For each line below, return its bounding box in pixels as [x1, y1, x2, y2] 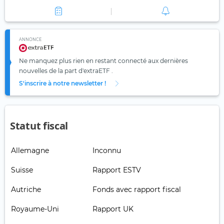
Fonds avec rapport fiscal [92, 185, 181, 194]
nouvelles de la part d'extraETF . [19, 67, 113, 75]
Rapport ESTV [92, 165, 141, 175]
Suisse [11, 165, 33, 175]
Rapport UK [92, 204, 133, 214]
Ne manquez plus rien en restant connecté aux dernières [19, 57, 188, 65]
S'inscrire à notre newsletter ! [19, 79, 106, 87]
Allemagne [11, 146, 49, 155]
